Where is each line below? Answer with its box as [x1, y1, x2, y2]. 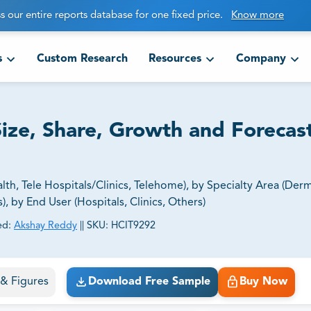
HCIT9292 [111, 221, 155, 231]
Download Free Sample [87, 276, 210, 288]
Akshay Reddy [14, 221, 77, 231]
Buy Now [239, 276, 287, 288]
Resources [148, 53, 201, 65]
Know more [231, 10, 284, 22]
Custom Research [36, 53, 128, 65]
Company [235, 53, 286, 65]
